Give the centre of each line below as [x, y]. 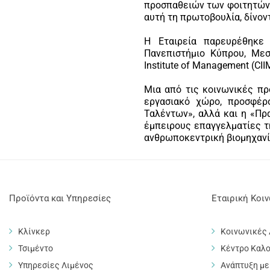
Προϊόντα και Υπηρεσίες [60, 198]
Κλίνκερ [34, 231]
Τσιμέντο [36, 248]
